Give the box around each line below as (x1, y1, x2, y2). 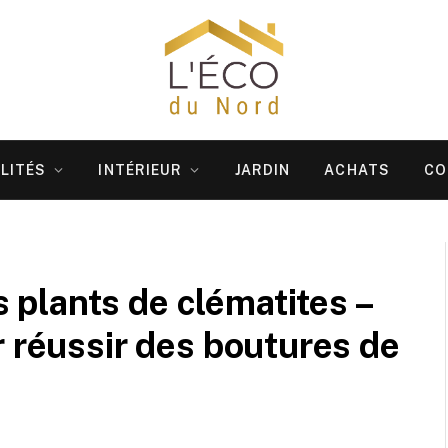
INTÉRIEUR (98, 162, 183, 178)
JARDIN (234, 162, 291, 178)
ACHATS (324, 162, 391, 178)
